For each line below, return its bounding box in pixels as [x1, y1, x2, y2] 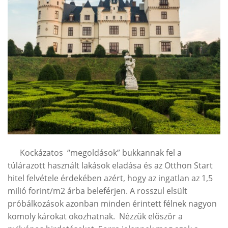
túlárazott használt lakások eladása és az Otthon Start [8, 159, 213, 171]
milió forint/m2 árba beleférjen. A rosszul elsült [8, 185, 187, 196]
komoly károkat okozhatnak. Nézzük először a [8, 210, 183, 222]
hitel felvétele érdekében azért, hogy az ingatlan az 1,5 [8, 172, 213, 184]
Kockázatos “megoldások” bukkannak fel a [8, 147, 182, 158]
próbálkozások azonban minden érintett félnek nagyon [8, 197, 217, 209]
